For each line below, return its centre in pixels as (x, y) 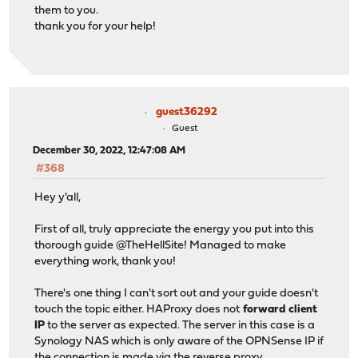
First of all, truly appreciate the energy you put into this (175, 230)
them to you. (67, 10)
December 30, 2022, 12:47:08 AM (109, 150)
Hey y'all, (58, 198)
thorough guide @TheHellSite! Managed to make (161, 246)
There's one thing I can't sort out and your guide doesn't (177, 294)
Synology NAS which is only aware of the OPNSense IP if (179, 342)
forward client (279, 310)
